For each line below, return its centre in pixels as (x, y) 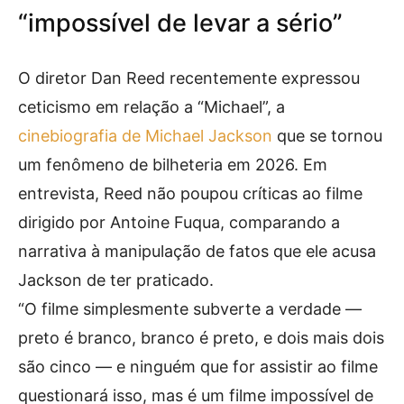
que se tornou (327, 136)
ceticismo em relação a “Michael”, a (151, 107)
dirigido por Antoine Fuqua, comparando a (179, 222)
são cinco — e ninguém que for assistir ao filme (198, 367)
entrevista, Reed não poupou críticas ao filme (190, 193)
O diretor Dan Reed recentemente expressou (189, 78)
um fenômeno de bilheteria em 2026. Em (173, 165)
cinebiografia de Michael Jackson (145, 136)
